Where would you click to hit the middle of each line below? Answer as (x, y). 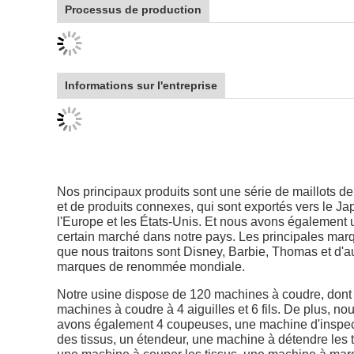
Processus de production (133, 9)
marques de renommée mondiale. (151, 267)
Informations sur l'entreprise (141, 85)
